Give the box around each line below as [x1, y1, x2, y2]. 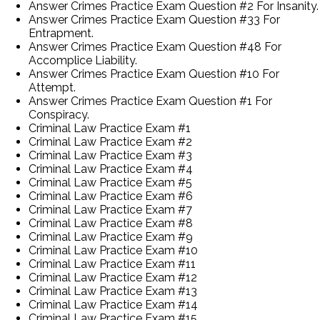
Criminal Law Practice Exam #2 [29, 134, 192, 149]
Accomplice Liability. [29, 53, 137, 67]
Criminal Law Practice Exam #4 [29, 161, 193, 176]
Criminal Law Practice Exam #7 [29, 202, 192, 216]
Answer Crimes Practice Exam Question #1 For [29, 94, 272, 108]
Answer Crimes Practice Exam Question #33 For [29, 12, 280, 26]
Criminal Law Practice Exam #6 [29, 189, 193, 203]
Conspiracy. [29, 107, 89, 121]
